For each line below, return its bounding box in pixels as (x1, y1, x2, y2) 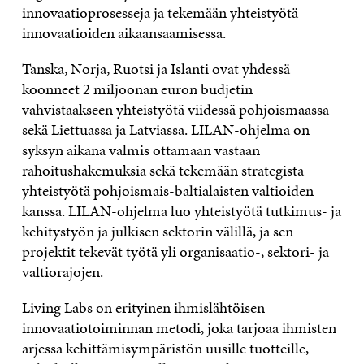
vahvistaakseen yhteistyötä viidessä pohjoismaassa (21, 98, 329, 120)
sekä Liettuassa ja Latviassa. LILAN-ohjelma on (21, 119, 310, 141)
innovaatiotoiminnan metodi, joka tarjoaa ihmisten (21, 317, 336, 339)
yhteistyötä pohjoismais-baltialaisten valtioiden (21, 180, 314, 201)
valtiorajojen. (21, 261, 110, 283)
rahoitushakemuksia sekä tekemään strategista (21, 159, 304, 181)
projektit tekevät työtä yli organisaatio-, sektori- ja (21, 240, 329, 262)
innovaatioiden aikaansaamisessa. (21, 22, 232, 44)
